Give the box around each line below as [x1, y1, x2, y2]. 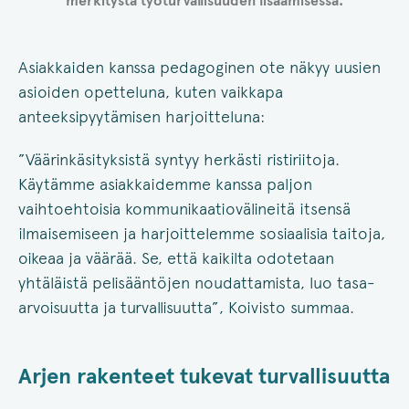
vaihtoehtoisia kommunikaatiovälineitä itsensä [18, 199, 351, 219]
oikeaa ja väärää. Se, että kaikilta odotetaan [18, 248, 334, 268]
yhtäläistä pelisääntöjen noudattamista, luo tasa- [18, 273, 374, 293]
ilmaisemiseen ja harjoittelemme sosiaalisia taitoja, [18, 224, 385, 244]
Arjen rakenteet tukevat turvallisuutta [18, 362, 390, 390]
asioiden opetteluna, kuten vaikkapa [18, 82, 283, 102]
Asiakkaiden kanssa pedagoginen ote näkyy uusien [18, 58, 381, 78]
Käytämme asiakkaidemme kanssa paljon [18, 174, 312, 194]
